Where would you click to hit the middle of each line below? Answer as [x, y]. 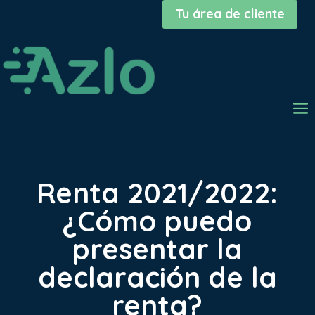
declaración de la [157, 277]
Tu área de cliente [230, 14]
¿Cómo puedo [157, 220]
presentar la [157, 249]
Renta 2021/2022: [157, 192]
